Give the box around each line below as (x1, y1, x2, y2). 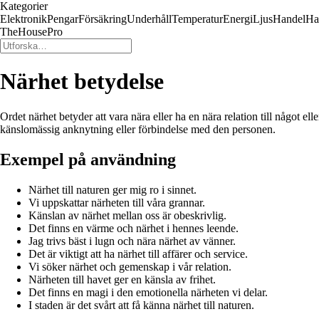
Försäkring (78, 13, 127, 25)
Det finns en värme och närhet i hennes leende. (28, 221, 239, 234)
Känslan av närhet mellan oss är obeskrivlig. (28, 209, 226, 221)
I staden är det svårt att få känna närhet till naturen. (28, 298, 254, 311)
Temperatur (172, 13, 223, 25)
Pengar (47, 13, 78, 25)
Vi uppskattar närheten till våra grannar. (28, 196, 205, 209)
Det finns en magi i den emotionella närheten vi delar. (28, 286, 268, 298)
